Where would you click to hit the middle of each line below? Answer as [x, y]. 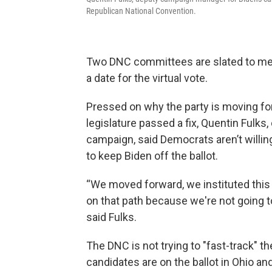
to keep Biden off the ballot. [152, 156]
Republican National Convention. [141, 11]
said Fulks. [111, 217]
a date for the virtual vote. [147, 78]
